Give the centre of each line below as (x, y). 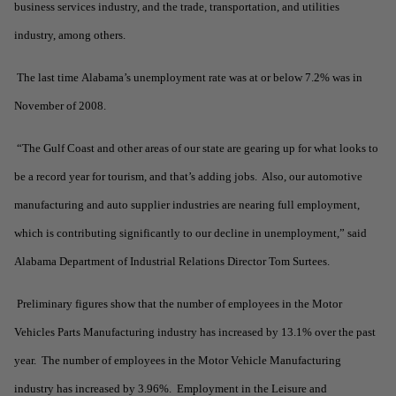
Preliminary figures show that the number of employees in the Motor (179, 304)
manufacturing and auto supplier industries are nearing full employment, (187, 205)
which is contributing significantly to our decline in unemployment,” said (190, 233)
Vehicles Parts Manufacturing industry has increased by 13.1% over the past (195, 332)
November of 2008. (60, 106)
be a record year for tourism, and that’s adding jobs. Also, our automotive (188, 176)
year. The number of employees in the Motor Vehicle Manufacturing (178, 360)
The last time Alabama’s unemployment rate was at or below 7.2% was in (190, 77)
